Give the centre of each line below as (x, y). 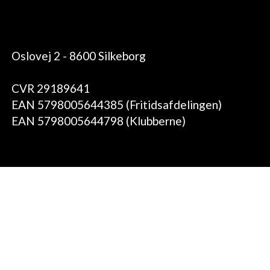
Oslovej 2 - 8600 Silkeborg (79, 55)
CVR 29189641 (51, 88)
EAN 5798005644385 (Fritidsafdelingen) (117, 104)
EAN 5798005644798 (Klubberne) (99, 121)
